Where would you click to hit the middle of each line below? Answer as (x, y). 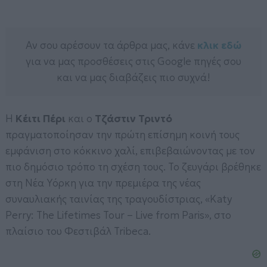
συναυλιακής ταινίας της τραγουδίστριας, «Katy (119, 199)
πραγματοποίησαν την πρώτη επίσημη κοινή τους (123, 135)
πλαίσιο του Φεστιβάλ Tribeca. (78, 232)
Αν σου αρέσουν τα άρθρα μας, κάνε (111, 46)
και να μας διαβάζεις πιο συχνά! (133, 78)
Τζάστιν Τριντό (134, 119)
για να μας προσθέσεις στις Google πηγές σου (133, 62)
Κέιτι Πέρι (40, 119)
